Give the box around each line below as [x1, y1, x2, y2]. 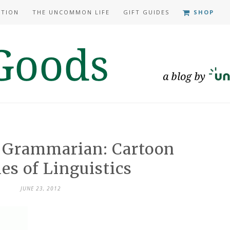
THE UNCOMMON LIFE [32, 8, 110, 16]
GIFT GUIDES [123, 8, 169, 16]
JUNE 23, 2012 [20, 185, 61, 192]
